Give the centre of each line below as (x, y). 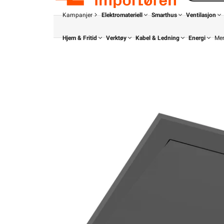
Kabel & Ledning (157, 38)
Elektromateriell (122, 15)
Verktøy (116, 38)
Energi (197, 38)
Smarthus (164, 15)
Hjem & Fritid (80, 38)
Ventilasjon (201, 15)
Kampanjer (77, 15)
